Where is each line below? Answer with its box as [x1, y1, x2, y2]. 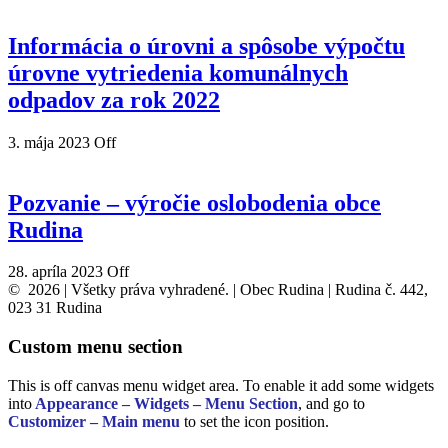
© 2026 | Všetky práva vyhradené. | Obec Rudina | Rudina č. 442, [8, 281, 428, 299]
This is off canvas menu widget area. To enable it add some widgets [8, 376, 434, 394]
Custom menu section [8, 336, 183, 358]
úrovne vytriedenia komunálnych [8, 59, 348, 86]
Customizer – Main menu [8, 412, 180, 430]
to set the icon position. [180, 412, 329, 430]
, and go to [298, 394, 365, 412]
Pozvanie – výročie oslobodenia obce [8, 189, 381, 216]
